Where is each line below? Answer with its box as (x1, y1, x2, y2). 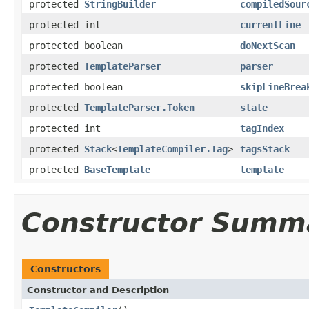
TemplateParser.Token (84, 101, 195, 113)
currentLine (240, 19, 301, 30)
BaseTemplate (84, 163, 150, 175)
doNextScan (240, 39, 295, 51)
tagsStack (240, 143, 290, 154)
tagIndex (240, 122, 284, 134)
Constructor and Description (27, 284, 169, 295)
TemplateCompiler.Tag (117, 143, 228, 154)
